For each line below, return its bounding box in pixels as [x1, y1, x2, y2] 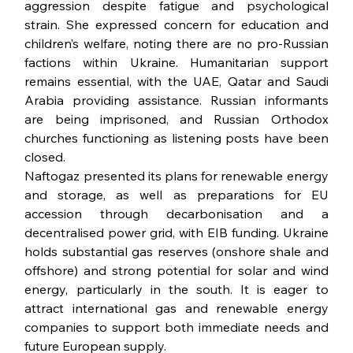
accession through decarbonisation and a [24, 206, 329, 222]
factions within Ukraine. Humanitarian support [24, 54, 329, 71]
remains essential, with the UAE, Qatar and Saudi [24, 73, 329, 90]
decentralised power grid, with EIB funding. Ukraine [24, 225, 329, 241]
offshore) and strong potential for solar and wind [24, 262, 329, 279]
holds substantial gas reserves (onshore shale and [24, 243, 329, 260]
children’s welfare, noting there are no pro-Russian [24, 35, 329, 52]
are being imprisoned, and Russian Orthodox [24, 111, 329, 128]
